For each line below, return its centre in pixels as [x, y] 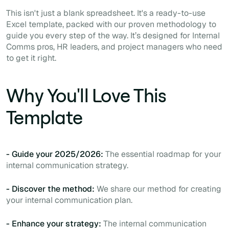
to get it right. [31, 58]
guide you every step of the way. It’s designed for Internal [113, 35]
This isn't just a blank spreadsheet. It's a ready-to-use [106, 13]
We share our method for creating [159, 189]
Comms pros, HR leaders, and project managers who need [114, 47]
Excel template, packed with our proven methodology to [111, 24]
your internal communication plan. [69, 200]
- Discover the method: [51, 189]
